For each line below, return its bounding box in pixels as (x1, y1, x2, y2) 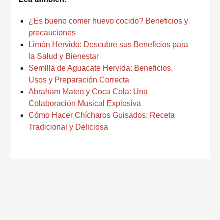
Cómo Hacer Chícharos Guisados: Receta (28, 111, 175, 119)
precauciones (28, 28, 76, 37)
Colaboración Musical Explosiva (28, 99, 141, 108)
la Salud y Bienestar (28, 52, 99, 60)
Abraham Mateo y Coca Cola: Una (28, 87, 148, 96)
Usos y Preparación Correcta (28, 76, 129, 84)
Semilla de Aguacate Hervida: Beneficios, (28, 64, 173, 72)
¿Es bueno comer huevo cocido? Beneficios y (28, 17, 188, 25)
